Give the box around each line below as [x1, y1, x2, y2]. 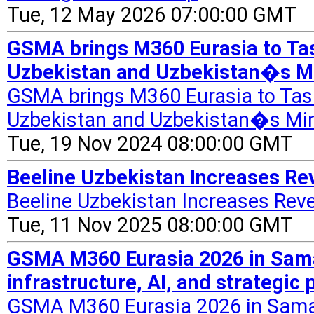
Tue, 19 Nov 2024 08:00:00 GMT [7, 132, 293, 156]
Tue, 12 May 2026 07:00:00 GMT [7, 3, 296, 27]
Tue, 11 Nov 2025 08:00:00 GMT [7, 213, 293, 237]
